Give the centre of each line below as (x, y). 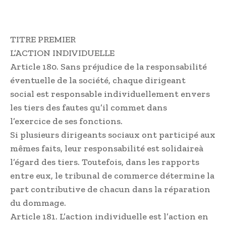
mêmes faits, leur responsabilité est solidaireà (107, 148)
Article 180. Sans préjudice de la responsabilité (108, 66)
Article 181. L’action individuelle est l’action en (109, 216)
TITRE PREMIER (43, 39)
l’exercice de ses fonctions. (66, 121)
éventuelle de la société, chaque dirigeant (98, 80)
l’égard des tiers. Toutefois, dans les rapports (105, 162)
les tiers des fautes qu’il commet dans (89, 107)
